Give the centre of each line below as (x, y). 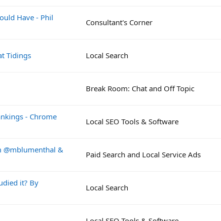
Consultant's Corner (119, 22)
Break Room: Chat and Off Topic (140, 88)
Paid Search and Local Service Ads (143, 154)
